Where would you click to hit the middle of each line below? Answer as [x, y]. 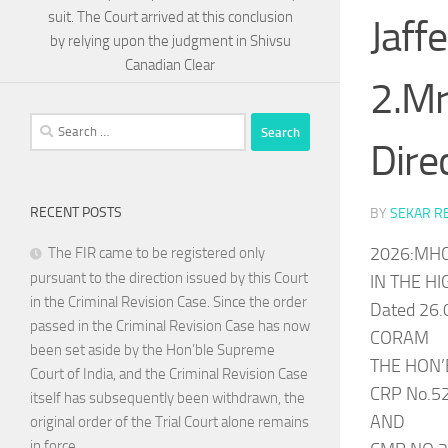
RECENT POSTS [76, 213]
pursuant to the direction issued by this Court [169, 278]
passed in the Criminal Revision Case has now [170, 326]
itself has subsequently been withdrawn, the [167, 398]
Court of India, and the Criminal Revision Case [169, 374]
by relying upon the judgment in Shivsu [170, 41]
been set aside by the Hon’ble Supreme [152, 350]
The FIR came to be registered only [156, 253]
